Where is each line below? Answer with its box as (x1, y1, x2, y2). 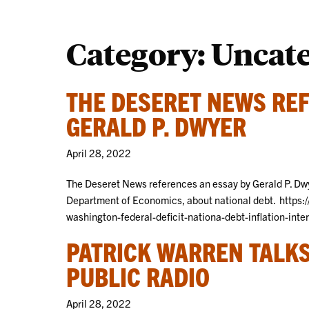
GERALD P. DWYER (66, 109, 246, 141)
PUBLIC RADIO (66, 259, 210, 292)
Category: (66, 33, 211, 73)
